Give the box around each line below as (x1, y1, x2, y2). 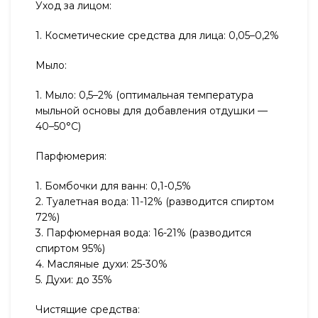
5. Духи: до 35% (35, 273, 112, 286)
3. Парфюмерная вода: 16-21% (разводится (35, 226, 251, 239)
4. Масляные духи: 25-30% (35, 258, 168, 270)
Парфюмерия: (35, 150, 106, 163)
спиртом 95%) (35, 242, 105, 255)
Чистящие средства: (35, 303, 140, 316)
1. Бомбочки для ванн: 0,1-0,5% (35, 180, 191, 192)
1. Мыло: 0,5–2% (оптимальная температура (35, 89, 253, 102)
